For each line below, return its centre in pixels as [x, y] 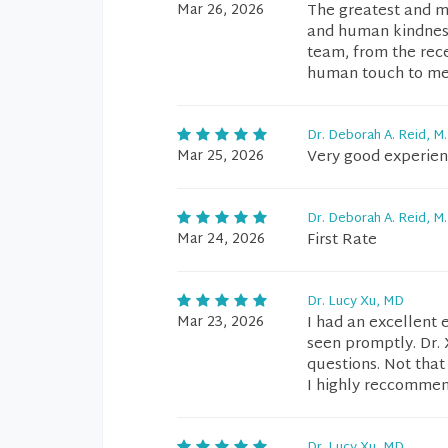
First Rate [342, 240]
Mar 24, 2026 [221, 239]
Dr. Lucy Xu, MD [355, 302]
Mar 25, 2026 [220, 156]
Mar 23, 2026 [220, 322]
